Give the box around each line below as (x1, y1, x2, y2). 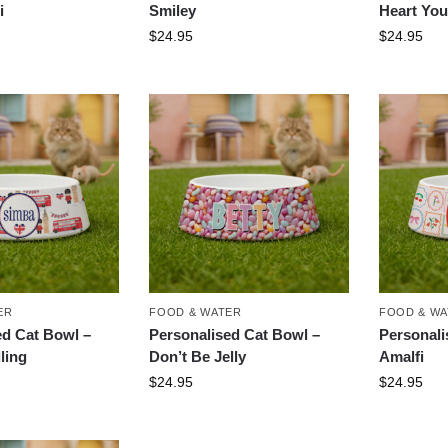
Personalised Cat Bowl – (149, 326, 321, 344)
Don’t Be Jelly (149, 348, 247, 366)
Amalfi (378, 348, 424, 366)
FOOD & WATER (149, 306, 242, 319)
